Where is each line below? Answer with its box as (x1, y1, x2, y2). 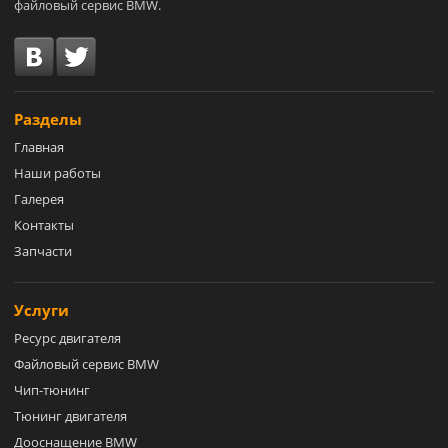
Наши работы (14, 163, 101, 182)
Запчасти (14, 241, 72, 260)
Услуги (14, 299, 69, 320)
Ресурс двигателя (14, 328, 121, 347)
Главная (14, 137, 64, 156)
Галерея (14, 189, 64, 208)
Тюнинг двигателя (14, 406, 127, 425)
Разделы (14, 108, 82, 129)
